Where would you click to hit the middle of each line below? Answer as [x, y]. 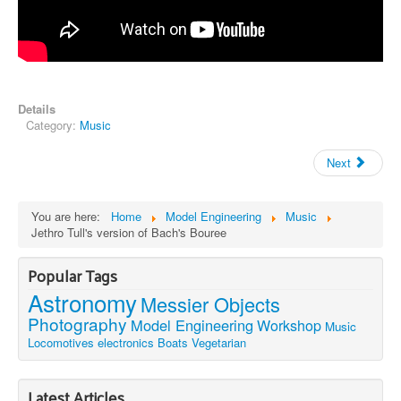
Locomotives [61, 342]
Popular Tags [73, 275]
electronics [126, 342]
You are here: [69, 216]
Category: [53, 124]
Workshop [289, 325]
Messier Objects [210, 303]
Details [37, 108]
